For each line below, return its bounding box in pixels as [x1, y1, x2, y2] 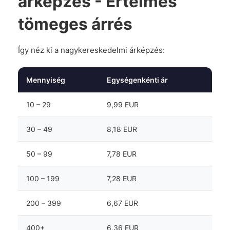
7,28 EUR [107, 174, 137, 183]
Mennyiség [26, 75, 65, 84]
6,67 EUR [107, 199, 138, 207]
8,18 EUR [107, 125, 137, 133]
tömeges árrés [18, 14, 132, 34]
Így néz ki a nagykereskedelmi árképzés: [18, 45, 165, 55]
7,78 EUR [107, 149, 137, 158]
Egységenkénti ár [107, 75, 168, 84]
